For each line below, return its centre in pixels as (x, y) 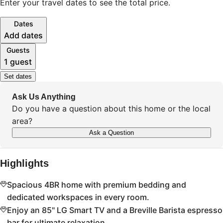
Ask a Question (111, 133)
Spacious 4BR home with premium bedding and (97, 185)
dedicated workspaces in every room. (78, 197)
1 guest (18, 62)
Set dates (18, 77)
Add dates (23, 36)
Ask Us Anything (44, 97)
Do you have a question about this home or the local (111, 109)
